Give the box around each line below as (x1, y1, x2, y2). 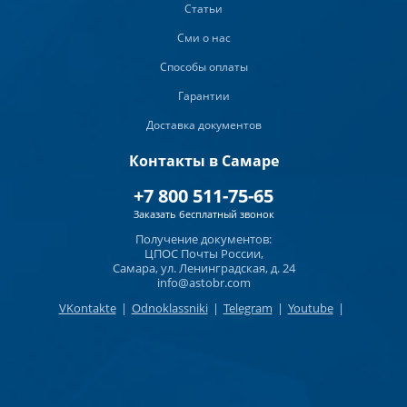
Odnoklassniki (131, 300, 208, 317)
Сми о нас (176, 30, 231, 46)
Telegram (223, 300, 273, 317)
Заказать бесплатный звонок (133, 207, 274, 222)
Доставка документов (145, 117, 262, 134)
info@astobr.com (156, 274, 251, 292)
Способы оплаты (159, 59, 248, 75)
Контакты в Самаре (128, 151, 279, 172)
